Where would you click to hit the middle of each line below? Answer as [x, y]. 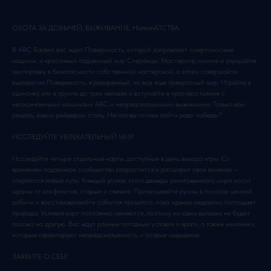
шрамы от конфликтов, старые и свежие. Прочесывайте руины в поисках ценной [132, 191]
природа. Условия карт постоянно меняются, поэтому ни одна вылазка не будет [131, 213]
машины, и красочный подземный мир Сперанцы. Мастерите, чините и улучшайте [134, 61]
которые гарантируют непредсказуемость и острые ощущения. [106, 235]
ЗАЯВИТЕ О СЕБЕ [40, 257]
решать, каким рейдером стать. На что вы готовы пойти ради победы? [117, 115]
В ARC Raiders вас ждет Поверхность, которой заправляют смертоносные [123, 50]
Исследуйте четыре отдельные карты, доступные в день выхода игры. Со [121, 159]
